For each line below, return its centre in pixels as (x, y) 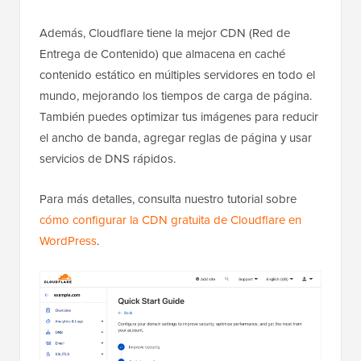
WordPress (68, 241)
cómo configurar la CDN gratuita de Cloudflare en (170, 220)
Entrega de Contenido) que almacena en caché (162, 54)
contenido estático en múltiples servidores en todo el (177, 75)
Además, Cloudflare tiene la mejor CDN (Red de (165, 33)
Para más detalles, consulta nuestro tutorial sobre (168, 199)
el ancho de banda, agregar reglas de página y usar (176, 138)
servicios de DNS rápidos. (108, 159)
